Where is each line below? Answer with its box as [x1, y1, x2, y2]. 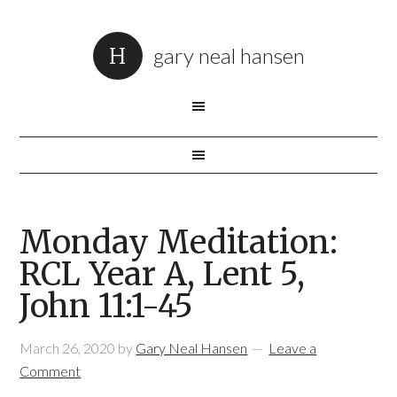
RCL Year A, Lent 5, [19, 254, 306, 294]
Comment [19, 362, 82, 379]
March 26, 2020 [19, 339, 116, 356]
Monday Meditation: [19, 222, 339, 262]
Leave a [269, 339, 317, 356]
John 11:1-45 [19, 286, 194, 326]
